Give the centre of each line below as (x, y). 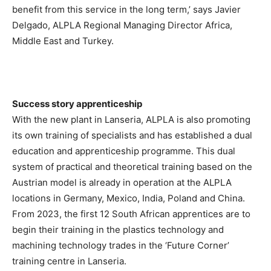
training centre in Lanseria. (69, 261)
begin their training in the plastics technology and (118, 230)
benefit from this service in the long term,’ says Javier (126, 10)
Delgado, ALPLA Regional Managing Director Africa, (122, 25)
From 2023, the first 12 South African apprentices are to (131, 214)
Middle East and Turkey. (63, 41)
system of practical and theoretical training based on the (132, 167)
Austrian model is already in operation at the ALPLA (122, 183)
